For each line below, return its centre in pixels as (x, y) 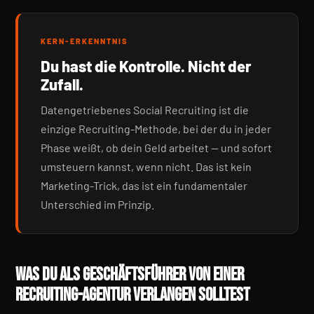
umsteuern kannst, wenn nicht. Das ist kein (146, 166)
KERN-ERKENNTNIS (84, 41)
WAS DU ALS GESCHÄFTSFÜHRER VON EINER (130, 275)
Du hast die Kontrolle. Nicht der (146, 66)
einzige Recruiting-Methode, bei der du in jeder (156, 129)
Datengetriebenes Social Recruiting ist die (145, 110)
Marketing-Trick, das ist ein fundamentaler (144, 185)
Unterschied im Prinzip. (97, 204)
